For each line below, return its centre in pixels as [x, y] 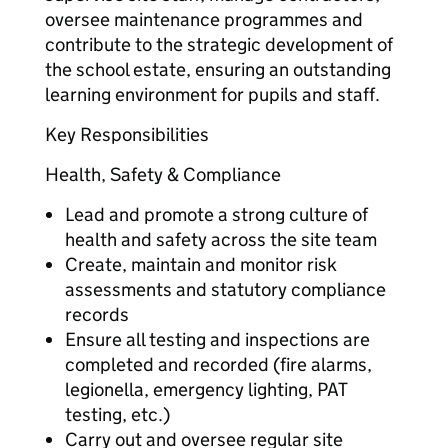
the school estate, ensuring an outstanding [218, 69]
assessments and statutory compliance [225, 289]
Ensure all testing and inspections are [217, 339]
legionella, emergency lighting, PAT [206, 389]
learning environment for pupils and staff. [212, 94]
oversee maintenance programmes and [204, 19]
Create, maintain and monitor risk [201, 264]
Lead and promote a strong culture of [216, 214]
